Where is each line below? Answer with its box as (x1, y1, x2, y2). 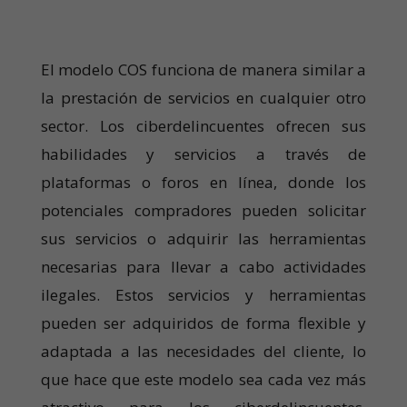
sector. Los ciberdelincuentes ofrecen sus (40, 114, 367, 136)
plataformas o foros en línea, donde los (40, 171, 367, 193)
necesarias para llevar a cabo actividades (40, 255, 367, 277)
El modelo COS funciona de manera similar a (40, 58, 367, 80)
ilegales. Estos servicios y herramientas (40, 283, 367, 305)
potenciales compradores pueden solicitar (40, 199, 367, 221)
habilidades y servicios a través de (40, 143, 367, 164)
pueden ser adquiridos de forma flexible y (40, 312, 367, 333)
